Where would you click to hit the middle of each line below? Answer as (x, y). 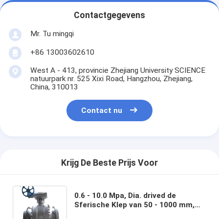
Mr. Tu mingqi (52, 33)
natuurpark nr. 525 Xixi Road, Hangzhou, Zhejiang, (111, 78)
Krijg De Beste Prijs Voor (109, 163)
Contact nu (102, 111)
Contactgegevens (109, 15)
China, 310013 (54, 87)
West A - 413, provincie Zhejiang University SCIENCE (118, 70)
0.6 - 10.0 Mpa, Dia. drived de (125, 195)
